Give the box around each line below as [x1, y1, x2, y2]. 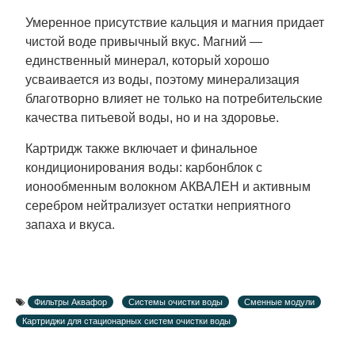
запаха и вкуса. [25, 217, 115, 231]
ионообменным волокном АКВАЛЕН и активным [25, 179, 311, 193]
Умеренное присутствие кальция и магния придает [25, 15, 324, 29]
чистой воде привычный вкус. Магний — [25, 34, 262, 48]
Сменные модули [244, 296, 315, 307]
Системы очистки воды [128, 296, 223, 307]
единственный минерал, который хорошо [25, 53, 269, 67]
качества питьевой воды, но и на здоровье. [25, 110, 279, 124]
